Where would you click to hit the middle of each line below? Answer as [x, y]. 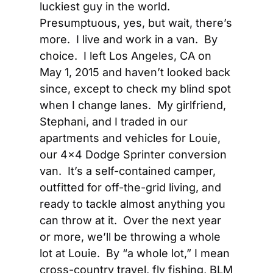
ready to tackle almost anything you [133, 204]
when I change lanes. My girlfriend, [133, 105]
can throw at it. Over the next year [130, 220]
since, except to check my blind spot [135, 89]
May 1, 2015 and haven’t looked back [135, 72]
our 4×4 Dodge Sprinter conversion [133, 154]
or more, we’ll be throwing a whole [130, 237]
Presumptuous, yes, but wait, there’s [136, 23]
